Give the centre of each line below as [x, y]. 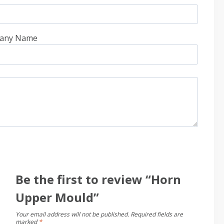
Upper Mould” [57, 197]
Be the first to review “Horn [98, 179]
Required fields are [156, 214]
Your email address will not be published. [72, 214]
